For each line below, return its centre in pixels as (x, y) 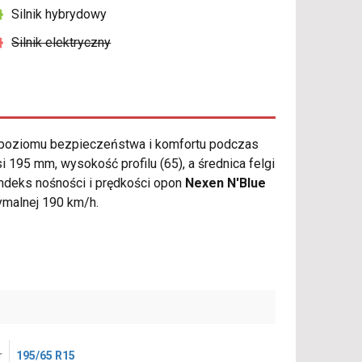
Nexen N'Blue (225, 183)
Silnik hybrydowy (59, 15)
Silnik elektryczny (61, 43)
